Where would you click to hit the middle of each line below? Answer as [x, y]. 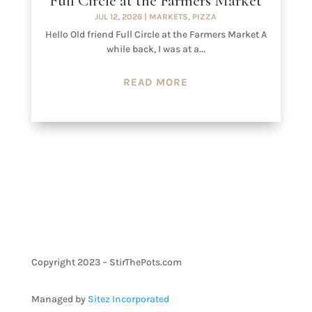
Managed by [59, 299]
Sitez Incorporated [128, 299]
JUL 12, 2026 [119, 16]
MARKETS [169, 16]
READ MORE [156, 82]
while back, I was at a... [156, 49]
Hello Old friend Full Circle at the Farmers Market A [156, 34]
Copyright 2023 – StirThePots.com [106, 262]
